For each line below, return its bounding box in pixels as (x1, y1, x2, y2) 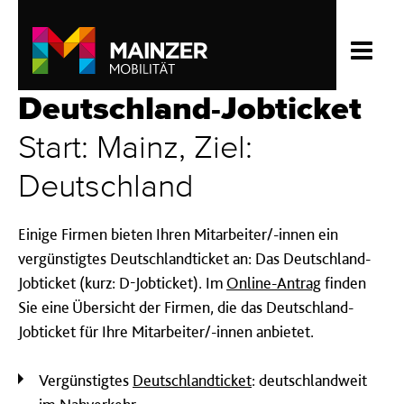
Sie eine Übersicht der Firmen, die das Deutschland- (18, 298, 353, 317)
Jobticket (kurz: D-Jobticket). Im (18, 273, 226, 292)
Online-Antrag (226, 273, 321, 292)
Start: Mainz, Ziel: (18, 133, 252, 165)
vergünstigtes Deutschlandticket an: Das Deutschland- (18, 249, 371, 268)
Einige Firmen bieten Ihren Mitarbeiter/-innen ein (18, 225, 338, 243)
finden (321, 273, 366, 292)
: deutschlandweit (252, 371, 367, 390)
